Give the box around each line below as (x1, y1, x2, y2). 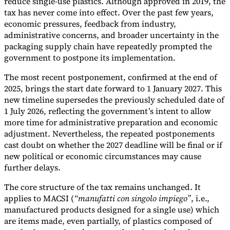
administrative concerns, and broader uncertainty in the (4, 29, 219, 41)
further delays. (4, 161, 61, 173)
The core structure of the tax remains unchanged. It (4, 181, 201, 193)
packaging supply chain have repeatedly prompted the (4, 40, 212, 52)
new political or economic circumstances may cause (4, 150, 201, 162)
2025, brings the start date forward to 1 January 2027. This (4, 82, 222, 94)
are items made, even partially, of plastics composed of (4, 215, 212, 226)
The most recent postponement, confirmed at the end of (4, 71, 217, 83)
